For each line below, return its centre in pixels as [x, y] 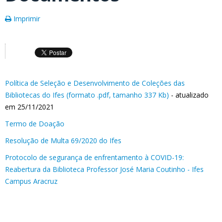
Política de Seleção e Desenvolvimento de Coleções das [95, 83]
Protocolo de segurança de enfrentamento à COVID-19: [94, 157]
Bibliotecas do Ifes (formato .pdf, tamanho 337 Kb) [87, 95]
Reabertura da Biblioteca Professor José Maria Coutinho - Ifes [104, 169]
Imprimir [26, 19]
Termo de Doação [35, 124]
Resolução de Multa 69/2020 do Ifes [63, 140]
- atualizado [189, 95]
